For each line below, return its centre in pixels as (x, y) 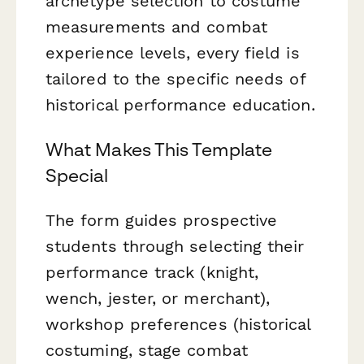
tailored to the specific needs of (175, 78)
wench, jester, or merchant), (158, 299)
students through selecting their (175, 247)
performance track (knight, (152, 273)
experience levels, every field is (173, 52)
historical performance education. (180, 104)
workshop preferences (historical (178, 325)
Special (77, 175)
